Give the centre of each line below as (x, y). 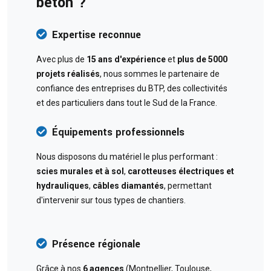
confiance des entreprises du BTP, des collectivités (132, 88)
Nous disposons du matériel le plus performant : (127, 156)
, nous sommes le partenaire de (160, 73)
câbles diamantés (128, 185)
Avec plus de (61, 59)
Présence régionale (96, 244)
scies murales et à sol (80, 171)
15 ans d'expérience (126, 59)
